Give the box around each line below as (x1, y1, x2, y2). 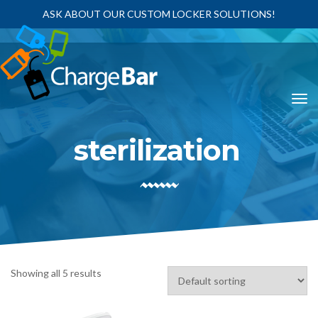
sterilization (74, 133, 240, 168)
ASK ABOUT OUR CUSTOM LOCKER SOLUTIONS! (43, 8, 275, 20)
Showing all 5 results (11, 267, 102, 279)
